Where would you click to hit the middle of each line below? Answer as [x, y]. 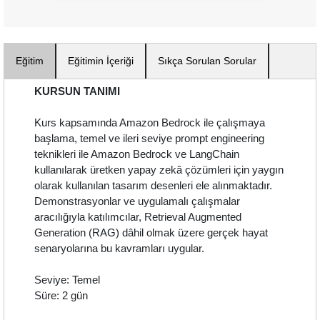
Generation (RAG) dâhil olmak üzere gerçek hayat [151, 233]
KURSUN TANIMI [77, 91]
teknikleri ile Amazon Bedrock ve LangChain [137, 154]
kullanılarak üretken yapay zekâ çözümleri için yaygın [159, 170]
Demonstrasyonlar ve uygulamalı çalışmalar [137, 201]
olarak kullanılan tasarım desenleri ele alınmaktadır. [153, 186]
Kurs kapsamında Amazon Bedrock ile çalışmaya [150, 123]
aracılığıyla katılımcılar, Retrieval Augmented [138, 217]
